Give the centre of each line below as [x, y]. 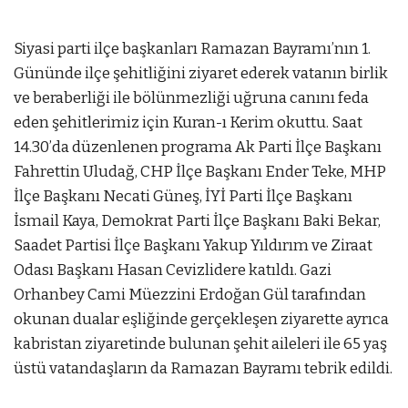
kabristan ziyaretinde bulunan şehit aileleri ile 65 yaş [200, 344]
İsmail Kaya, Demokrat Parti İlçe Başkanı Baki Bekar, [197, 221]
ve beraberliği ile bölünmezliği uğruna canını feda [191, 98]
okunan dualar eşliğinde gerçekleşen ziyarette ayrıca [201, 319]
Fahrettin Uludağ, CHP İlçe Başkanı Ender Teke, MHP [200, 172]
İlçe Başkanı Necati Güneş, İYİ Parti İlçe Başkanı [183, 196]
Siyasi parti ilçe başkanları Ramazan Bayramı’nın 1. [192, 49]
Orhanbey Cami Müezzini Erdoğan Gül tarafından [190, 295]
